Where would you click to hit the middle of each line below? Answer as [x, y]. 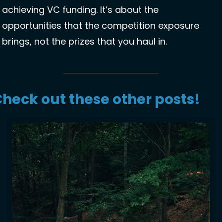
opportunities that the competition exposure [101, 26]
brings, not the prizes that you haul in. [86, 42]
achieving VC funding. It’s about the [80, 10]
